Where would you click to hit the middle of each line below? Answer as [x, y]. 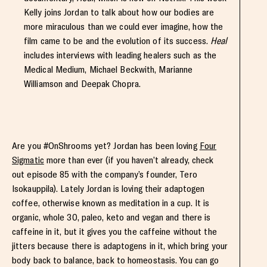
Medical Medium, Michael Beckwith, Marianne [108, 69]
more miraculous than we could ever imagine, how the [124, 27]
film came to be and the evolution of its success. [117, 41]
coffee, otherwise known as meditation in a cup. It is [111, 203]
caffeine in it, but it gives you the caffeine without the [114, 232]
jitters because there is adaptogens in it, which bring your [120, 246]
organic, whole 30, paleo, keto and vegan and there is [111, 217]
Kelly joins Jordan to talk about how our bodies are [119, 12]
